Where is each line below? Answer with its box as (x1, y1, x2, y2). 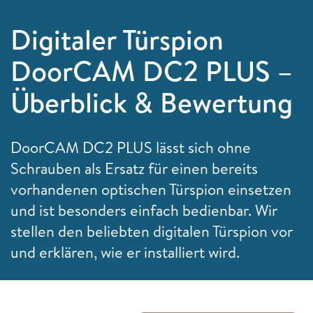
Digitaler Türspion (10, 20, 224, 59)
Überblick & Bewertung (10, 82, 293, 122)
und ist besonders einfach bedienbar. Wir (10, 199, 277, 221)
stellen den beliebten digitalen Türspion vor (10, 220, 293, 242)
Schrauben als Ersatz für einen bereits (10, 157, 258, 179)
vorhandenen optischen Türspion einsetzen (10, 178, 291, 200)
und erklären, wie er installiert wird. (10, 241, 240, 263)
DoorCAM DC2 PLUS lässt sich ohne (10, 136, 251, 158)
